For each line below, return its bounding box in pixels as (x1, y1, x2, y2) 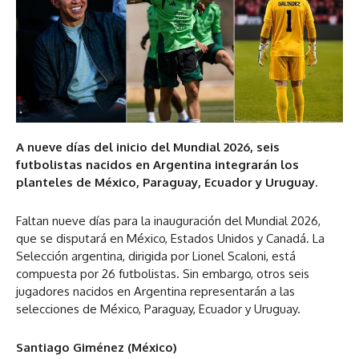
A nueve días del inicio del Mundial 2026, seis (16, 139, 280, 155)
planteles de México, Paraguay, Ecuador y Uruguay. (16, 174, 317, 190)
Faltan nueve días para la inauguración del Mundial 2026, (16, 212, 321, 228)
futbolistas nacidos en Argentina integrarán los (16, 156, 299, 172)
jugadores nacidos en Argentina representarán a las (16, 283, 295, 299)
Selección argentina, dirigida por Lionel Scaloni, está (16, 248, 296, 264)
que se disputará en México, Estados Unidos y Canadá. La (16, 230, 325, 246)
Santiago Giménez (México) (16, 339, 177, 355)
